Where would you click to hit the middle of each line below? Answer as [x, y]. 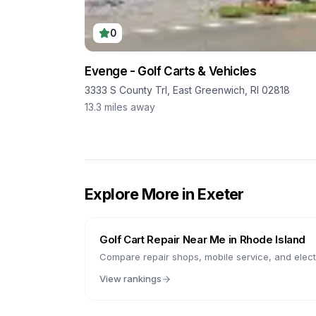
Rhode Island [272, 239]
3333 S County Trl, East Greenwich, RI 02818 [187, 90]
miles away [130, 107]
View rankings [130, 279]
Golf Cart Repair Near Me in [170, 239]
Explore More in [141, 194]
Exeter [221, 194]
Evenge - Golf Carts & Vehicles [171, 71]
